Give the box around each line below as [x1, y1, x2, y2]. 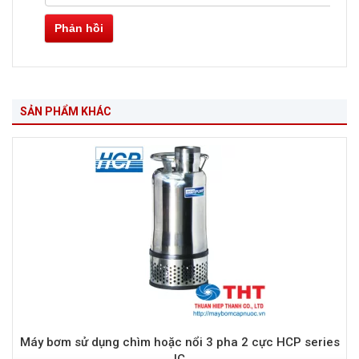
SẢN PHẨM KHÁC [20, 105, 111, 119]
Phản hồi [54, 22, 103, 35]
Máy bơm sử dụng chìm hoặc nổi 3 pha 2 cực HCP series [19, 335, 340, 350]
